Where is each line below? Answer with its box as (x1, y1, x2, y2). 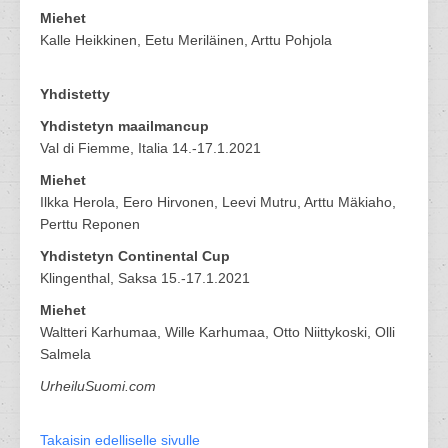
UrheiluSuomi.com (40, 378, 156, 394)
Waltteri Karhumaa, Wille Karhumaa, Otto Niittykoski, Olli (40, 324, 395, 340)
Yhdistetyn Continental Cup (40, 248, 230, 264)
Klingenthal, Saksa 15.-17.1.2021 (40, 270, 250, 286)
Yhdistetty (40, 86, 110, 102)
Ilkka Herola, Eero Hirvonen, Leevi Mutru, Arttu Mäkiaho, (40, 194, 396, 210)
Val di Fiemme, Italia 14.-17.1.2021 (40, 140, 261, 156)
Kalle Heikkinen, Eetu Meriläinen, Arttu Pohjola (40, 32, 332, 48)
